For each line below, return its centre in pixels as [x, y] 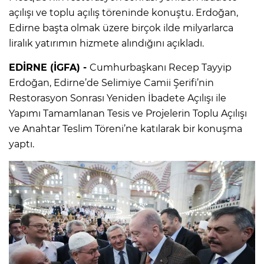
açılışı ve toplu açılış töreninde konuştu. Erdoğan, [123, 12]
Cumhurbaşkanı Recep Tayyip [161, 67]
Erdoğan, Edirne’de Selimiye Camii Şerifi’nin [111, 82]
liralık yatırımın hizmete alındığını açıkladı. [106, 43]
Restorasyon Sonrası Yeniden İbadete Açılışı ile [118, 98]
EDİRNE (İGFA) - [49, 67]
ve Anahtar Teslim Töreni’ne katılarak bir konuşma [126, 128]
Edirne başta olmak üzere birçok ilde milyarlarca [121, 28]
